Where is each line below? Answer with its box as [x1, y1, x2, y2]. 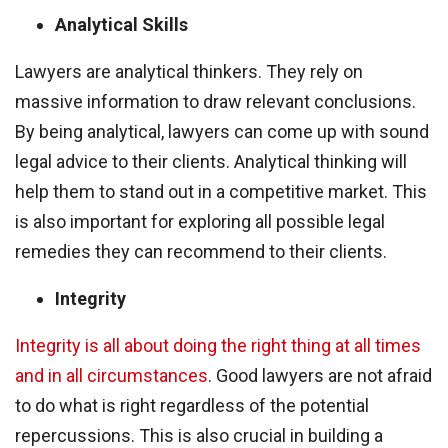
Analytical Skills [55, 14, 188, 35]
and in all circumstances [15, 365, 208, 386]
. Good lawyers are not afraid [208, 365, 432, 386]
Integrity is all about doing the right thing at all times [15, 335, 421, 356]
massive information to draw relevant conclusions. [15, 91, 416, 112]
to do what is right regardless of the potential [15, 395, 369, 416]
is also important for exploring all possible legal [15, 211, 385, 232]
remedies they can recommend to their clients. [15, 241, 387, 262]
